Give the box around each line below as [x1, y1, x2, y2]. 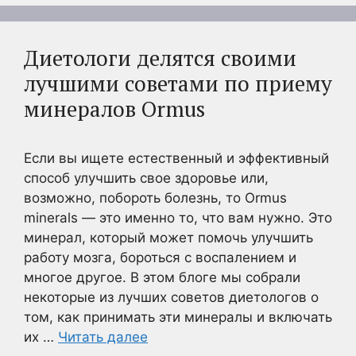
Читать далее [58, 329, 148, 345]
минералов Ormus [24, 95, 205, 123]
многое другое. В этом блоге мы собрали [24, 269, 300, 285]
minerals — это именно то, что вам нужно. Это [24, 210, 332, 226]
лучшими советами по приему [24, 69, 332, 98]
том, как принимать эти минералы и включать [24, 309, 332, 325]
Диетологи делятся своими [24, 44, 296, 72]
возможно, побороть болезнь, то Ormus [24, 190, 287, 206]
